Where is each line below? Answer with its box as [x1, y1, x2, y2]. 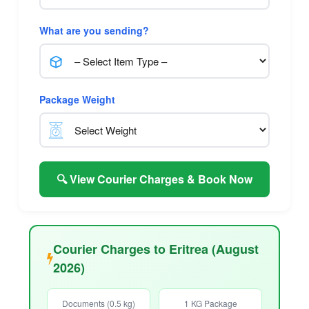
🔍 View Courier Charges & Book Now [57, 171, 252, 188]
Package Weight [39, 92, 115, 107]
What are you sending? [39, 23, 149, 38]
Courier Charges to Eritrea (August [53, 240, 259, 259]
